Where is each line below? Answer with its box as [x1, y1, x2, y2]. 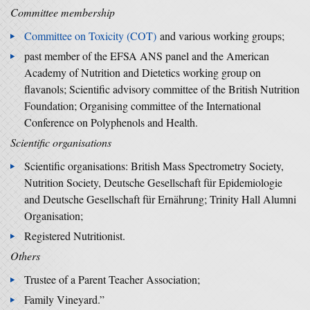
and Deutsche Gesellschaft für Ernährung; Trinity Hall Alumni [24, 192, 296, 206]
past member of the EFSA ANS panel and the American [24, 48, 269, 63]
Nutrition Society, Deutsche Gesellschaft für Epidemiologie [24, 175, 282, 190]
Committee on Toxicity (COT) [24, 28, 156, 43]
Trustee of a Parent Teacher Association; [24, 272, 200, 286]
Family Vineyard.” [24, 292, 104, 307]
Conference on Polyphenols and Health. [24, 115, 198, 129]
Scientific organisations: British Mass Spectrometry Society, [24, 158, 284, 173]
